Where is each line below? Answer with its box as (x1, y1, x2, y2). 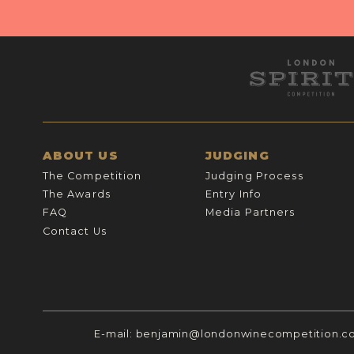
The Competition (42, 169, 142, 182)
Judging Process (205, 169, 303, 182)
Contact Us (42, 224, 107, 237)
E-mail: (94, 328, 136, 340)
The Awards (42, 188, 111, 201)
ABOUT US (42, 149, 119, 164)
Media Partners (205, 206, 296, 219)
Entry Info (205, 188, 262, 201)
